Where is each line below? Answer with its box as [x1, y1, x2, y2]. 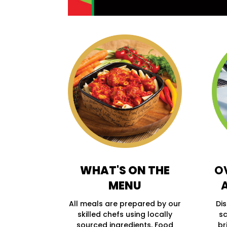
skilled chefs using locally [78, 209, 173, 220]
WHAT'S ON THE [80, 163, 170, 179]
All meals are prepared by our [69, 199, 181, 209]
